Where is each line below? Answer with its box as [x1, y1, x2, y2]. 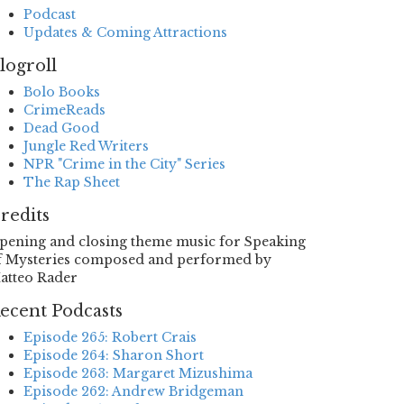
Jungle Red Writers [23, 138, 149, 154]
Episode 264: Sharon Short [23, 347, 204, 363]
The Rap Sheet [23, 174, 120, 190]
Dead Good [23, 120, 99, 136]
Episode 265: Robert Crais [23, 329, 197, 345]
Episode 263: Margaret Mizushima [23, 365, 252, 381]
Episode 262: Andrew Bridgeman [23, 383, 243, 399]
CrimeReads [23, 102, 106, 118]
